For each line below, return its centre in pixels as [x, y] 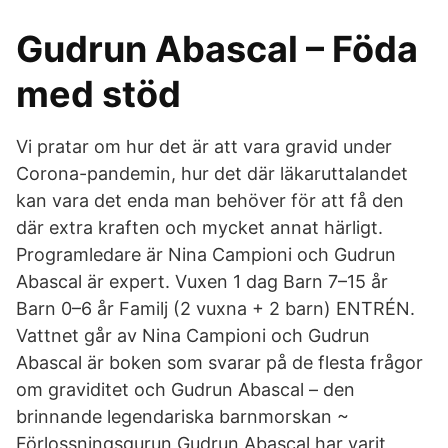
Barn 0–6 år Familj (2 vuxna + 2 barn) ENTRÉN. [215, 308]
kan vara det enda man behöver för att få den [210, 200]
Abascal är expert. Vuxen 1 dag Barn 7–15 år [202, 281]
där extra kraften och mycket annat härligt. [199, 227]
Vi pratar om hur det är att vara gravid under [204, 146]
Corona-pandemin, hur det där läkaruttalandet [212, 173]
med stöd [98, 94]
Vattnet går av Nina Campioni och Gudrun [193, 335]
